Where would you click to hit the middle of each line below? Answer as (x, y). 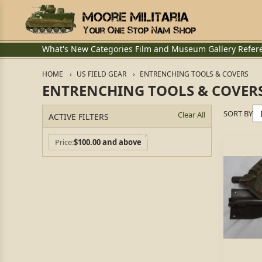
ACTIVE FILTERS (79, 116)
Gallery (222, 49)
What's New (65, 49)
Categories (112, 49)
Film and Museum (170, 49)
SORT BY (238, 113)
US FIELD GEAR (101, 74)
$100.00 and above (108, 142)
